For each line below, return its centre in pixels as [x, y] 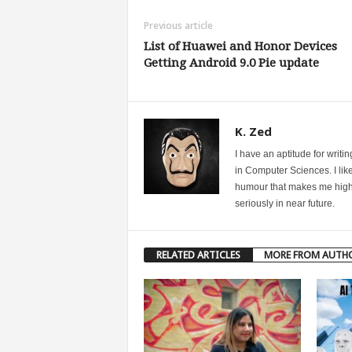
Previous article [178, 25]
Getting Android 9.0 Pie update [231, 62]
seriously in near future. [284, 203]
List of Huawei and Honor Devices [240, 46]
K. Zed [253, 131]
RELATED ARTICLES [198, 255]
